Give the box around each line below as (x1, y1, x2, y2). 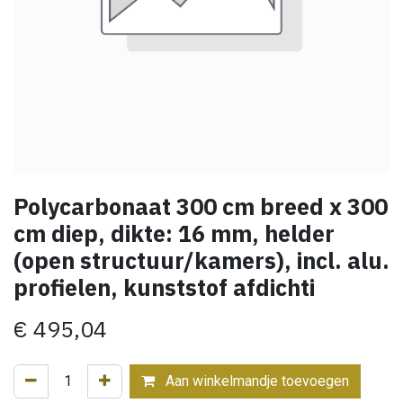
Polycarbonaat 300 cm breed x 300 (13, 192, 388, 221)
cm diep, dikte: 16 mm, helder (13, 219, 335, 248)
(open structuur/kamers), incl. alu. (13, 246, 390, 275)
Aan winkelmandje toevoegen (162, 372, 349, 390)
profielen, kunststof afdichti (13, 273, 315, 302)
